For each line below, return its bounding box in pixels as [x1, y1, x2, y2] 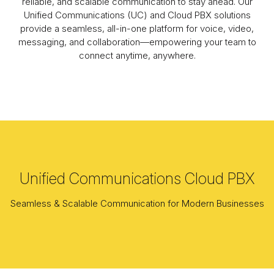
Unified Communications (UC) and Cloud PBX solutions [23, 9, 251, 21]
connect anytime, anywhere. [78, 50, 196, 62]
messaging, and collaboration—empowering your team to [18, 36, 256, 48]
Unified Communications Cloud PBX [19, 169, 255, 188]
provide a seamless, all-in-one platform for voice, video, [20, 23, 254, 35]
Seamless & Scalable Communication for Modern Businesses [10, 198, 264, 210]
